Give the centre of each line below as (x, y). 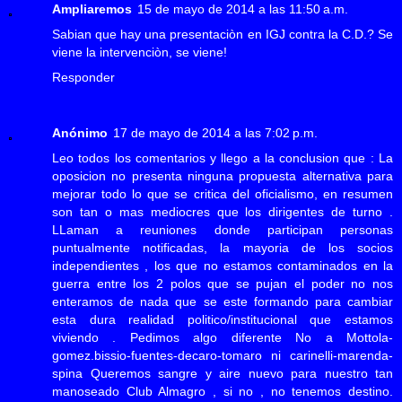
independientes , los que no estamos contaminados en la (223, 266)
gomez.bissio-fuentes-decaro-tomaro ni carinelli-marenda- (223, 356)
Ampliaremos (92, 9)
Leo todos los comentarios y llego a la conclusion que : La (223, 158)
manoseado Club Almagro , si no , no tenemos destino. (223, 392)
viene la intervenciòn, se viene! (140, 52)
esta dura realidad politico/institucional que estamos (223, 320)
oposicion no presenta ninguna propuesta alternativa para (223, 176)
